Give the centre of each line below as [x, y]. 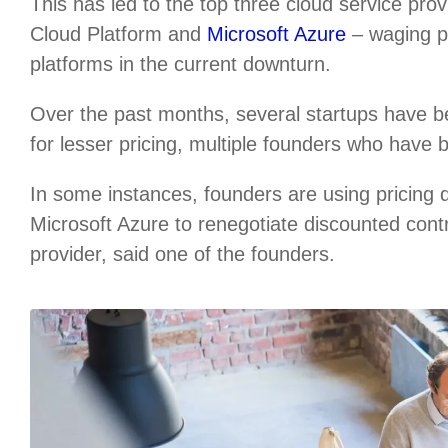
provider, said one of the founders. [182, 253]
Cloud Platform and [118, 33]
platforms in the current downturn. [180, 63]
